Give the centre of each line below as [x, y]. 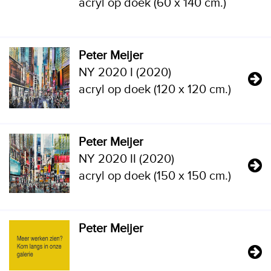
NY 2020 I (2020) [125, 73]
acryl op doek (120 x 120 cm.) [155, 90]
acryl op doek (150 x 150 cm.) [155, 176]
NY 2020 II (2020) [126, 159]
